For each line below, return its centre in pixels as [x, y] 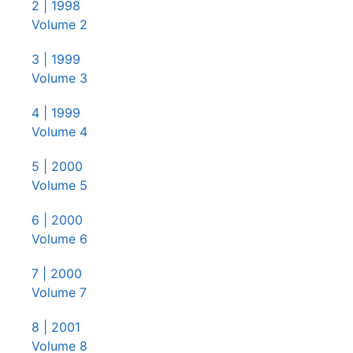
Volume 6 [59, 239]
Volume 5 [59, 185]
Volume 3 [59, 78]
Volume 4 [59, 132]
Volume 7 [59, 292]
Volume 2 [59, 24]
